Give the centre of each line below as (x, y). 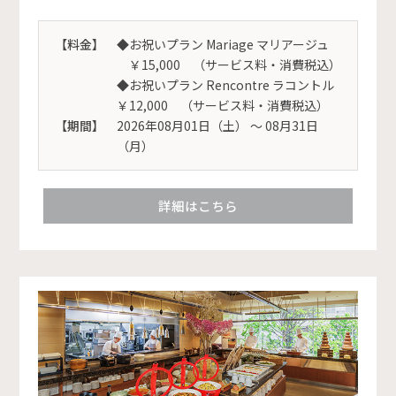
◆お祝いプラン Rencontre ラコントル (225, 85)
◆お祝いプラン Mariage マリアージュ (222, 45)
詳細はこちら (198, 206)
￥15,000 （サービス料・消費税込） (228, 65)
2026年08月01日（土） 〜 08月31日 (217, 126)
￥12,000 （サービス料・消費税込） (222, 106)
